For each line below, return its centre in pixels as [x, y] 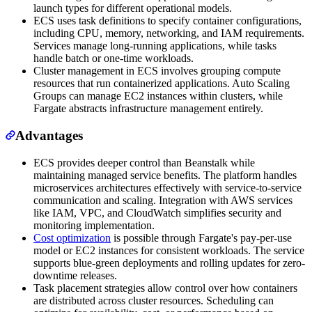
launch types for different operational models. [133, 8]
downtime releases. [75, 275]
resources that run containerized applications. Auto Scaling [162, 84]
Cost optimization [72, 237]
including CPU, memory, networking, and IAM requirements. [169, 33]
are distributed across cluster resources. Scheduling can [154, 300]
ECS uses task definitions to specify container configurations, [167, 21]
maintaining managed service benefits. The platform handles [165, 175]
